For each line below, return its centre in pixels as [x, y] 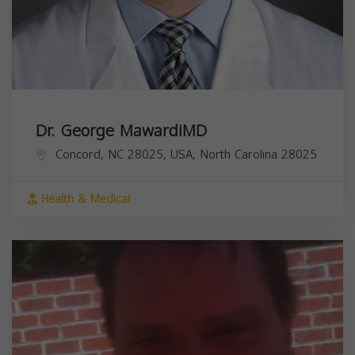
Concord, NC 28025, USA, [128, 155]
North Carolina [239, 155]
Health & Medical [84, 200]
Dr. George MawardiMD [121, 131]
